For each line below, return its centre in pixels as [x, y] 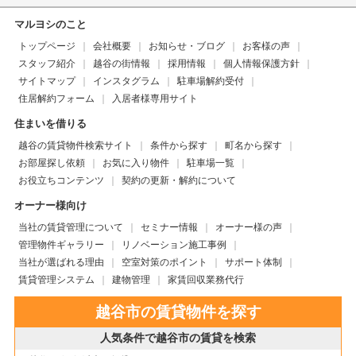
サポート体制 [253, 262]
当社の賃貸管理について [70, 227]
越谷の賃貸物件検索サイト [75, 145]
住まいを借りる [50, 123]
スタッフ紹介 [46, 63]
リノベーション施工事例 [174, 244]
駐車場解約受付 [210, 81]
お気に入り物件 [135, 163]
